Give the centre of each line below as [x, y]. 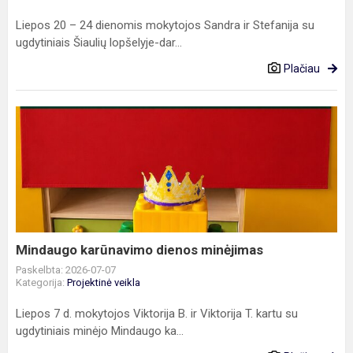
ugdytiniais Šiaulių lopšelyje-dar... [99, 43]
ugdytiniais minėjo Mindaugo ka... [100, 331]
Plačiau [302, 69]
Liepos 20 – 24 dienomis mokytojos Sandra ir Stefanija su [165, 25]
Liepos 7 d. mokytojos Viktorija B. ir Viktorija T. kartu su [157, 314]
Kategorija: [41, 282]
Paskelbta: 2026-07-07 [66, 270]
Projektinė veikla [104, 282]
